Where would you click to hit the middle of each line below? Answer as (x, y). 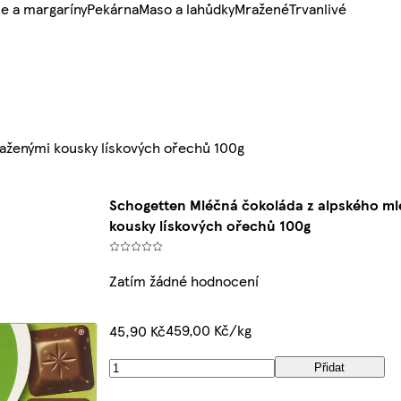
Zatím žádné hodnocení (183, 281)
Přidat (330, 367)
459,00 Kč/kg (208, 330)
